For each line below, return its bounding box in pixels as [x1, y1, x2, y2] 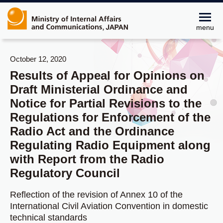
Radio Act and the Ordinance [10, 124, 174, 138]
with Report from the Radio [10, 152, 164, 166]
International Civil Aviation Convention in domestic [10, 201, 208, 211]
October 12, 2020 [10, 55, 66, 63]
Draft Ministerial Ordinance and [10, 83, 188, 96]
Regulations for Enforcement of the [10, 111, 211, 124]
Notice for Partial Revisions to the [10, 97, 202, 110]
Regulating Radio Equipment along [10, 138, 211, 152]
